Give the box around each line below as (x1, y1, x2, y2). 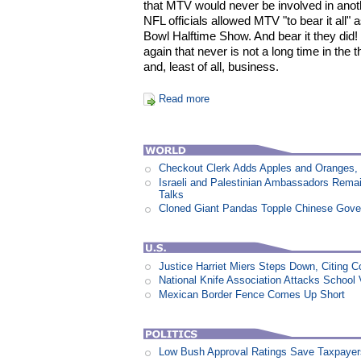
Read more (158, 93, 210, 106)
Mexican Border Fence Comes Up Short (159, 288, 346, 301)
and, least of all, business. (143, 60, 280, 74)
